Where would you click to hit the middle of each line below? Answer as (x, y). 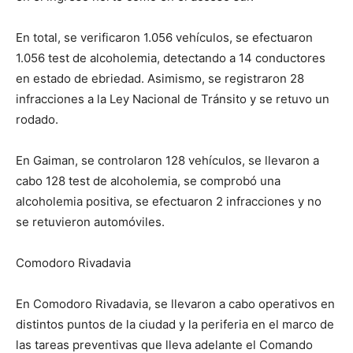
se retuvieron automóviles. (90, 222)
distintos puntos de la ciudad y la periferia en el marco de (175, 324)
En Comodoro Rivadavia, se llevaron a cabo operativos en (175, 304)
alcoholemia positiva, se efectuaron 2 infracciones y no (169, 201)
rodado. (37, 119)
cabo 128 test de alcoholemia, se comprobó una (148, 181)
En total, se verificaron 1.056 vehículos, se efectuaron (164, 37)
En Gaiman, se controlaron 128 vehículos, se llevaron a (167, 160)
